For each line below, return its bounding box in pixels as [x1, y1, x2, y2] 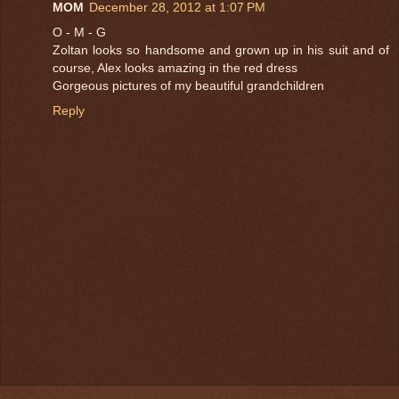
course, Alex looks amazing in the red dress [53, 60, 297, 75]
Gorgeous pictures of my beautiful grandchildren [53, 77, 324, 93]
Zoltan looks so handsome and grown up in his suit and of [53, 42, 389, 57]
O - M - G [53, 24, 106, 39]
